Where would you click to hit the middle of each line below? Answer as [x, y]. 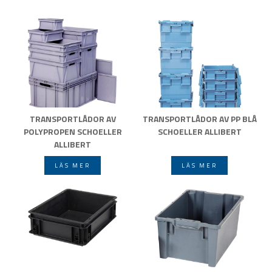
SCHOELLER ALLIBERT [199, 131]
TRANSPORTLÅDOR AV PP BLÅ [199, 118]
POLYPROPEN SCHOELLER [73, 131]
